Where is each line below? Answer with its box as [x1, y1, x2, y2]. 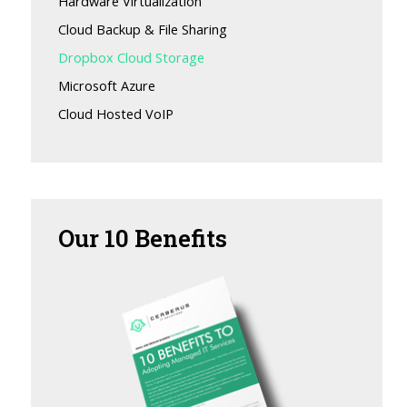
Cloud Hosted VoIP [58, 105, 174, 123]
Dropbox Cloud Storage [58, 49, 205, 66]
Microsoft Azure [58, 77, 156, 94]
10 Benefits [104, 223, 228, 253]
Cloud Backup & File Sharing [58, 21, 228, 38]
